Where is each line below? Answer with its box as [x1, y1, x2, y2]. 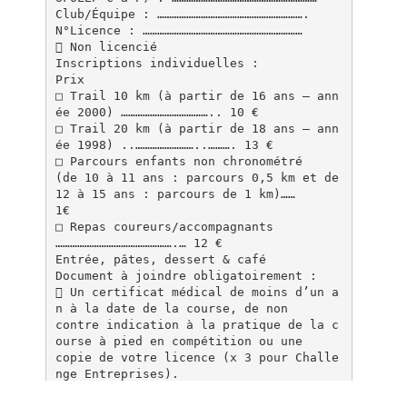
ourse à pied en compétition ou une [55, 333, 303, 348]
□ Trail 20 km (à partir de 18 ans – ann [55, 121, 339, 135]
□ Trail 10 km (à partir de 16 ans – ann [55, 88, 339, 103]
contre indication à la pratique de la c [55, 317, 339, 332]
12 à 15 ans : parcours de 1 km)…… [55, 186, 295, 201]
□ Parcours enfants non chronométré [55, 154, 303, 168]
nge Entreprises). [55, 366, 179, 381]
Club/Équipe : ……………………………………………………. [55, 6, 310, 21]
